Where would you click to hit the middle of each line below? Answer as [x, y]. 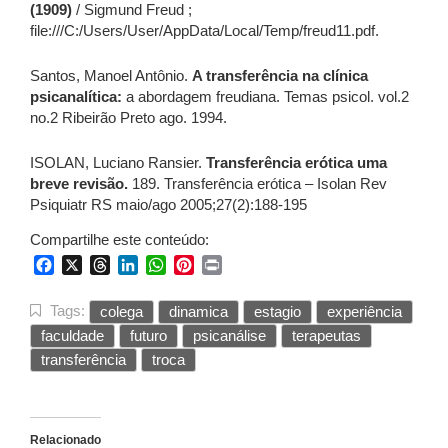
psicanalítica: [76, 97]
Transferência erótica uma [296, 163]
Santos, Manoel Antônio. [111, 76]
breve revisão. [79, 184]
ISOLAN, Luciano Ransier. [118, 163]
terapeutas [326, 336]
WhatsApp [203, 265]
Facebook [89, 265]
